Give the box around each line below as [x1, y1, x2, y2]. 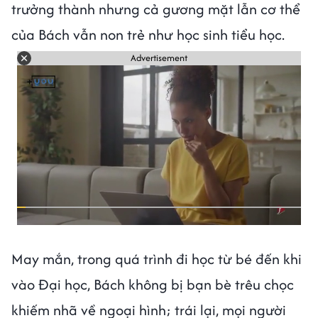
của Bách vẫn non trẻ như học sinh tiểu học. [11, 23, 288, 45]
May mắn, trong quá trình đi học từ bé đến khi [11, 248, 302, 269]
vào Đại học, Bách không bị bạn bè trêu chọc [11, 273, 294, 295]
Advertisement [131, 51, 187, 65]
